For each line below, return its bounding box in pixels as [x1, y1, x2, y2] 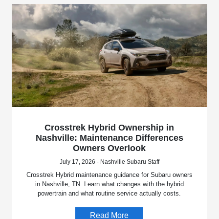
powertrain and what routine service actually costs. [38, 189, 181, 197]
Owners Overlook [73, 143, 146, 153]
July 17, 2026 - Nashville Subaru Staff [59, 158, 159, 165]
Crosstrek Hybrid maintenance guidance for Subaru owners [26, 171, 193, 178]
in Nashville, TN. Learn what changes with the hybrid [35, 180, 184, 188]
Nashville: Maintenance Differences [35, 132, 183, 143]
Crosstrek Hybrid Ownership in [44, 122, 175, 132]
